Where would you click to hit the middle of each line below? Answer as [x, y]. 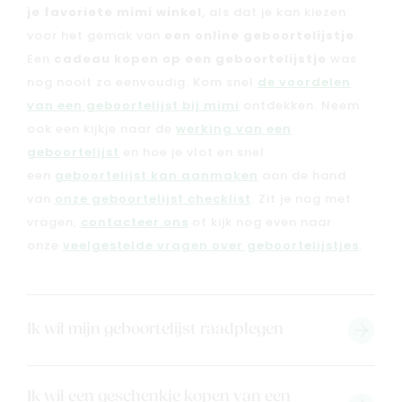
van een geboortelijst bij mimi [133, 106]
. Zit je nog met [301, 199]
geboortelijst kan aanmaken [157, 176]
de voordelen [304, 83]
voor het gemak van [96, 36]
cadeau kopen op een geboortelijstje [190, 59]
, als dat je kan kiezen [274, 13]
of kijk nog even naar [260, 223]
